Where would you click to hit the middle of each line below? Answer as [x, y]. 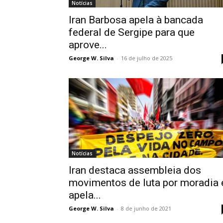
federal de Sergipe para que [132, 32]
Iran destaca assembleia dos [135, 170]
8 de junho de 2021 [146, 208]
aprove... [88, 45]
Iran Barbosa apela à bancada [136, 20]
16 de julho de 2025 [147, 58]
